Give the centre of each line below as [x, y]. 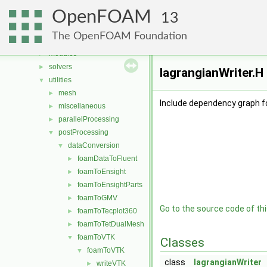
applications [59, 27]
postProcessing [83, 132]
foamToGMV [97, 198]
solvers [60, 67]
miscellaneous [82, 106]
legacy [60, 41]
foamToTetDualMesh [111, 224]
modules [63, 54]
